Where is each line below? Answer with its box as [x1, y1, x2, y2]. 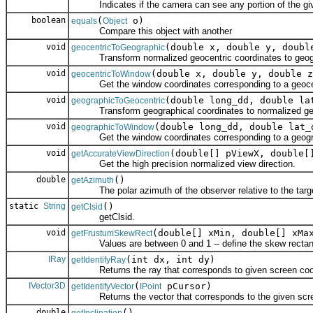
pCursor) [161, 281, 212, 292]
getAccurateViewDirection [71, 149, 170, 159]
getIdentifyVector [71, 282, 134, 292]
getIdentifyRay [71, 255, 126, 265]
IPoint [140, 282, 161, 292]
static [9, 201, 43, 212]
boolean [27, 15, 66, 26]
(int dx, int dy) [126, 254, 215, 265]
